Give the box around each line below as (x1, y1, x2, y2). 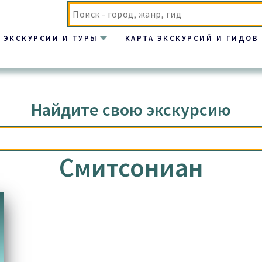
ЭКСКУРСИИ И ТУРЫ (3, 33, 98, 43)
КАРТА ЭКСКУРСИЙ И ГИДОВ (125, 33, 259, 43)
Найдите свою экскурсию (31, 98, 231, 121)
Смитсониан (58, 151, 204, 184)
